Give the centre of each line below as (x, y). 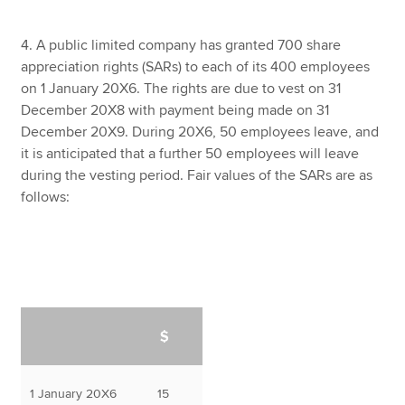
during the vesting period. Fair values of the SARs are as (197, 175)
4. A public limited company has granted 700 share (181, 45)
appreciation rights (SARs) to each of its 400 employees (196, 66)
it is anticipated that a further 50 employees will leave (190, 153)
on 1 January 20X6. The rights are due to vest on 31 (181, 88)
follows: (46, 197)
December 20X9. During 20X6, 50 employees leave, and (200, 132)
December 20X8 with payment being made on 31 (175, 110)
